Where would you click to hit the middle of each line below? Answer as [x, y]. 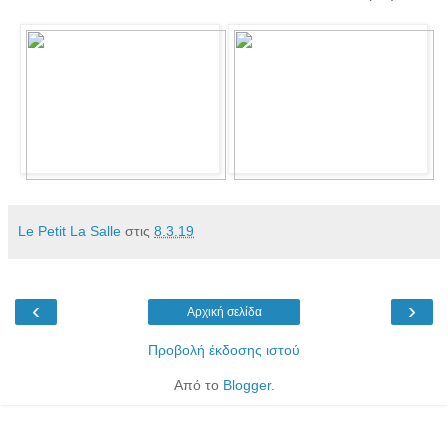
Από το [198, 384]
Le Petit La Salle [69, 230]
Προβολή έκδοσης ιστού [224, 349]
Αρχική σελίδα [224, 311]
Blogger [246, 384]
